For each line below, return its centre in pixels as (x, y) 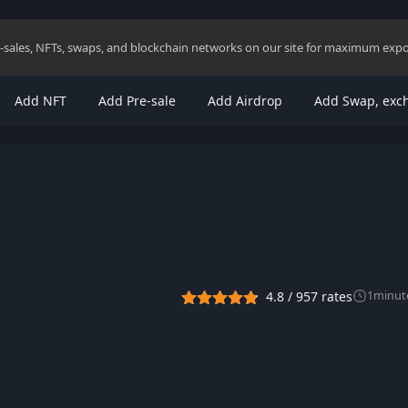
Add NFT (40, 101)
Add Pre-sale (137, 101)
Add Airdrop (245, 101)
